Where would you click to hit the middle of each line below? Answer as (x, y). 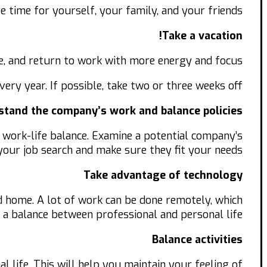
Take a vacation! (202, 36)
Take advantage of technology (163, 176)
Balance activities (197, 240)
